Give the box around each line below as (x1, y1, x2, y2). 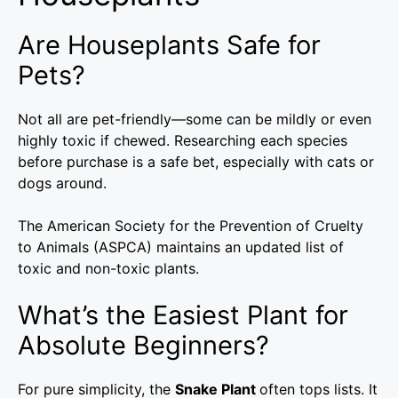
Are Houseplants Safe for (18, 29, 321, 61)
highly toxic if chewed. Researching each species (18, 131, 347, 150)
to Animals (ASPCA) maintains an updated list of (18, 238, 344, 257)
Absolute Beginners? (18, 330, 269, 362)
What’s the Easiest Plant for (18, 299, 348, 331)
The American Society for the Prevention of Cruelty (18, 217, 363, 235)
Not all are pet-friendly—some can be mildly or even (18, 110, 371, 129)
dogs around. (18, 174, 111, 193)
